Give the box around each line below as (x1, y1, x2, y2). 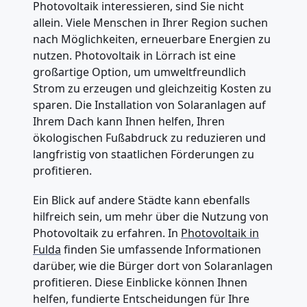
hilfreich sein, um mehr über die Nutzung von (33, 209, 269, 225)
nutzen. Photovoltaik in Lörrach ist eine (33, 48, 236, 64)
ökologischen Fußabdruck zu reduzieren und (33, 130, 266, 146)
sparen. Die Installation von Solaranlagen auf (33, 97, 266, 113)
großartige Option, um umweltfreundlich (33, 64, 246, 80)
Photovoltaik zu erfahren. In (33, 225, 181, 241)
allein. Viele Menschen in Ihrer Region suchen (33, 15, 268, 31)
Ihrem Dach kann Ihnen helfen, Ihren (33, 114, 225, 130)
